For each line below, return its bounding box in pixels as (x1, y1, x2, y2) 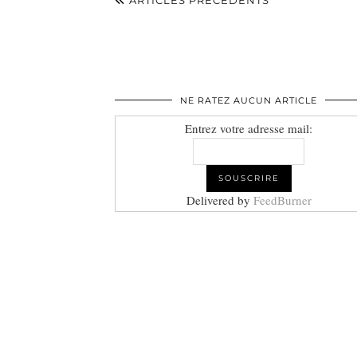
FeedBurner (253, 192, 312, 209)
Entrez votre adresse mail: (185, 120, 312, 137)
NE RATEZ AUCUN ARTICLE (180, 95, 317, 107)
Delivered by (186, 192, 253, 209)
